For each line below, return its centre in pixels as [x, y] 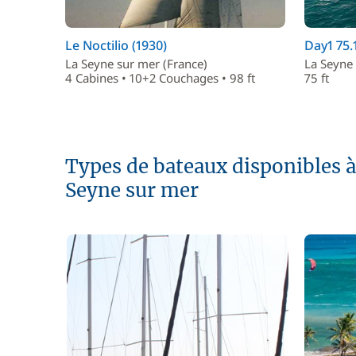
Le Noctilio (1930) [116, 45]
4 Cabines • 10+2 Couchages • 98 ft [160, 78]
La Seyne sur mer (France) [136, 64]
